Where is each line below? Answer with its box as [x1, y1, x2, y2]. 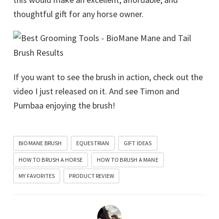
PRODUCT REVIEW [69, 172, 114, 179]
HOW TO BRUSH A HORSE [19, 155, 83, 163]
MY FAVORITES [19, 172, 55, 179]
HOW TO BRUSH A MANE [97, 155, 158, 163]
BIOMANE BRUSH [19, 139, 62, 147]
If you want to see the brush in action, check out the [13, 71, 203, 83]
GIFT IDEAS [123, 139, 152, 147]
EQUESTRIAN [76, 139, 109, 147]
